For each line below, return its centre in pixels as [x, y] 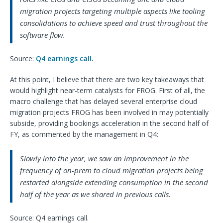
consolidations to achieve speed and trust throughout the [114, 23]
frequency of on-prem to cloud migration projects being [111, 170]
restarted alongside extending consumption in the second [114, 182]
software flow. [43, 35]
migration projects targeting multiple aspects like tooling [112, 11]
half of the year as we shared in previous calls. [95, 194]
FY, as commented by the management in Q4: [84, 134]
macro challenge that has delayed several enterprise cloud [104, 101]
